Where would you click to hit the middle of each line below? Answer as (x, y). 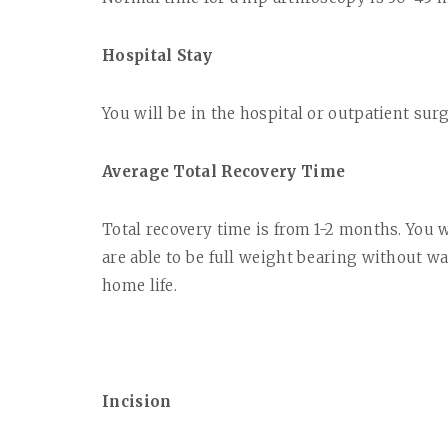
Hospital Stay (157, 56)
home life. (139, 286)
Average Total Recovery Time (224, 172)
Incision (137, 402)
